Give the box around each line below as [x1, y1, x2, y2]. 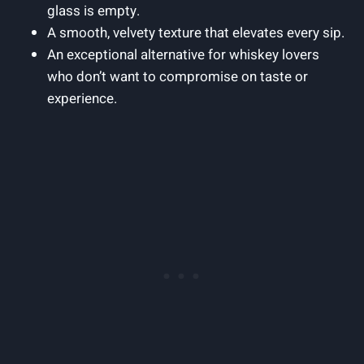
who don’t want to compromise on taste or [47, 66, 308, 87]
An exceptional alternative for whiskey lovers [47, 44, 319, 65]
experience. [47, 88, 117, 109]
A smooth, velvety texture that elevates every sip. [47, 22, 344, 43]
